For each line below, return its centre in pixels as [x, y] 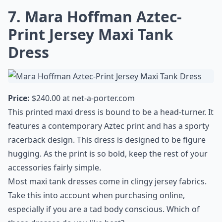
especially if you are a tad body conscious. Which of [104, 209]
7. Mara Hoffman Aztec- [95, 17]
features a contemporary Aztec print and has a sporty [109, 126]
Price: [19, 98]
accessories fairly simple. [55, 167]
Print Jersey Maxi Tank [91, 34]
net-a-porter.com [103, 98]
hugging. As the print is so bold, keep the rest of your [108, 154]
